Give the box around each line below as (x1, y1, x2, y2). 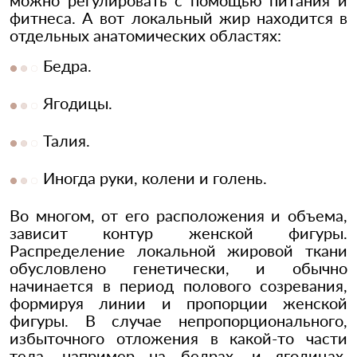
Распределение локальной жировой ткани (10, 241, 347, 261)
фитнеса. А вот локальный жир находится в (10, 8, 347, 28)
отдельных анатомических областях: (10, 25, 281, 45)
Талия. (43, 131, 90, 151)
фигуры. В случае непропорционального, (10, 311, 347, 331)
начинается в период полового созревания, (10, 276, 347, 296)
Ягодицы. (43, 93, 112, 113)
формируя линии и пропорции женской (10, 293, 347, 313)
